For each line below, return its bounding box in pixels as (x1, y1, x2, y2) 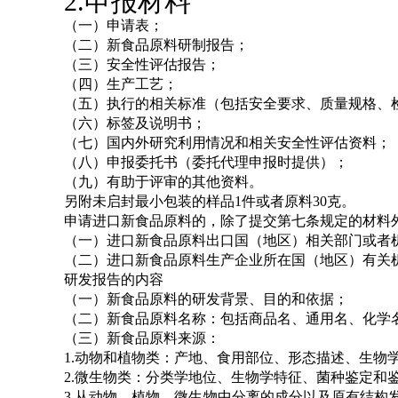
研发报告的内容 (64, 272, 163, 287)
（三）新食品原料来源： (64, 330, 220, 346)
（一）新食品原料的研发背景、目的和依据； (64, 291, 348, 306)
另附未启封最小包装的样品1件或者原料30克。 (64, 194, 355, 209)
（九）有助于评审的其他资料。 (64, 174, 263, 189)
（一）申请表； (64, 18, 163, 33)
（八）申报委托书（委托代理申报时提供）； (64, 155, 348, 170)
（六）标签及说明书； (64, 115, 206, 131)
